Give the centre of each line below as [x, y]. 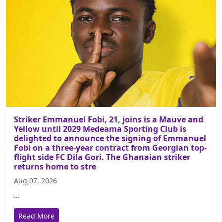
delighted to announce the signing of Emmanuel [110, 138]
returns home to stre [55, 166]
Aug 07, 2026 [35, 181]
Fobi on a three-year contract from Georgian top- [110, 148]
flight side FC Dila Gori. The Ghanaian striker [102, 157]
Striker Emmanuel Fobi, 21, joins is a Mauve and [109, 119]
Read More [36, 216]
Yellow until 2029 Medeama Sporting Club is [100, 129]
